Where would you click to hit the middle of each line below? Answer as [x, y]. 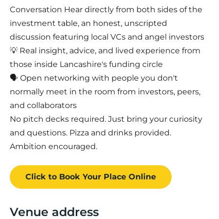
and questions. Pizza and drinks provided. [90, 132]
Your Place [104, 176]
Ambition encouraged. [54, 146]
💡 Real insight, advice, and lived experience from [105, 50]
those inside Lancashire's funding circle [86, 64]
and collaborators [43, 105]
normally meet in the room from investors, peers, [105, 91]
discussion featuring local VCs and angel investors [107, 37]
